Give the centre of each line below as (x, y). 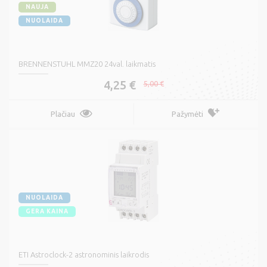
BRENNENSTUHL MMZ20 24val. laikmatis (87, 64)
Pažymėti (187, 114)
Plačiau (63, 114)
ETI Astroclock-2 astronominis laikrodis (84, 255)
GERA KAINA (47, 212)
